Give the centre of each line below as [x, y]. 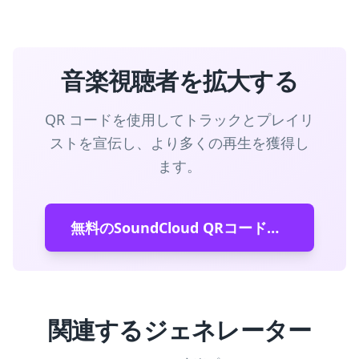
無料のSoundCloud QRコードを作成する [273, 228]
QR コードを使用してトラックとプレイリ [179, 119]
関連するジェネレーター [179, 330]
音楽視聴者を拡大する [179, 81]
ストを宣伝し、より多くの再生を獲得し [179, 143]
